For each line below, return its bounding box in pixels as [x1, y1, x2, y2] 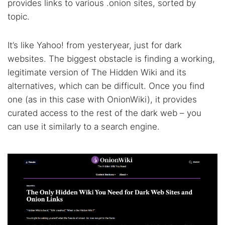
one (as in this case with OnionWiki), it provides [8, 94, 197, 104]
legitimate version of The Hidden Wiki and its [8, 67, 186, 77]
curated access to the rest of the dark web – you [8, 108, 201, 118]
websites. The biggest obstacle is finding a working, [8, 54, 215, 64]
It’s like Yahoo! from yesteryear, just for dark [8, 40, 182, 50]
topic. [8, 12, 30, 22]
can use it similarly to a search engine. [8, 122, 160, 132]
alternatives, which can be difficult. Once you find [8, 81, 204, 91]
